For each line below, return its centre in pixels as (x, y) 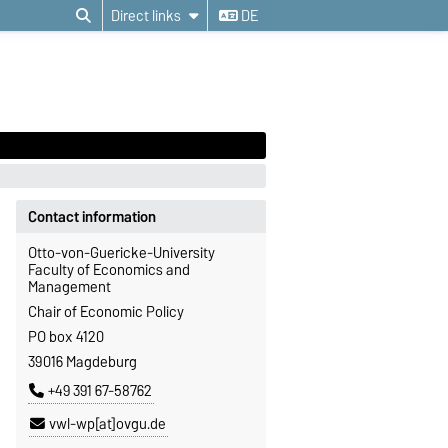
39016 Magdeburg (82, 362)
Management (69, 287)
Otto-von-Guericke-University (121, 253)
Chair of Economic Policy (105, 312)
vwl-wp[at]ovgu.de (107, 424)
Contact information (91, 216)
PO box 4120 (65, 337)
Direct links (146, 15)
